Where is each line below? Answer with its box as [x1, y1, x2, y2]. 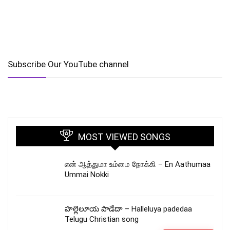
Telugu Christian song [65, 214, 139, 224]
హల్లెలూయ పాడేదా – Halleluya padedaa [65, 204, 192, 214]
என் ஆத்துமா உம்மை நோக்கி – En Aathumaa [65, 159, 210, 169]
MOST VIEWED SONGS [78, 131, 170, 142]
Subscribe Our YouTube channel [8, 59, 129, 69]
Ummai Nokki [65, 169, 109, 179]
